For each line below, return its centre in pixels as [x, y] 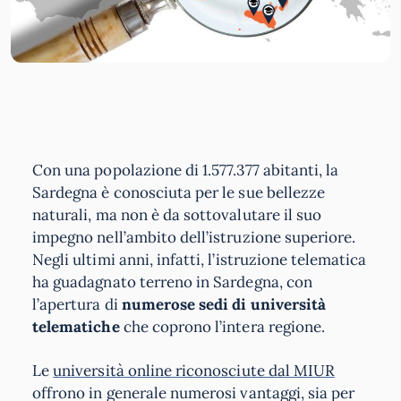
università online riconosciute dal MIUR [194, 370]
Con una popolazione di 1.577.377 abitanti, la [186, 170]
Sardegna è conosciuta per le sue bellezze [179, 192]
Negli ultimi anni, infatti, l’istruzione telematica [200, 259]
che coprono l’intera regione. [222, 326]
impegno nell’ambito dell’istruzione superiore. [194, 237]
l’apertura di [77, 304]
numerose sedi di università [224, 304]
